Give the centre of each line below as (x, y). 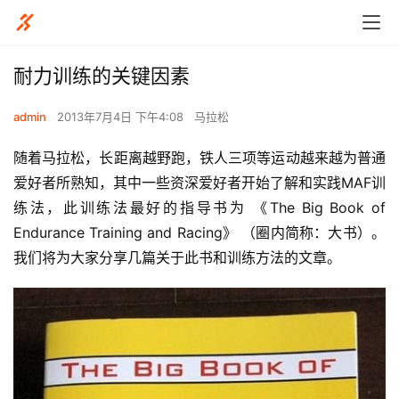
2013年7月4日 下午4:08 (122, 117)
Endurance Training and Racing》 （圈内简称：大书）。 (199, 232)
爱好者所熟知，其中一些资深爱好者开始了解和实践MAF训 (199, 183)
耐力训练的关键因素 (102, 76)
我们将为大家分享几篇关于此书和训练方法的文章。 (177, 257)
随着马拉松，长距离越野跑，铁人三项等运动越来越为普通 (199, 158)
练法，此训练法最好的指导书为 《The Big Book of (199, 208)
